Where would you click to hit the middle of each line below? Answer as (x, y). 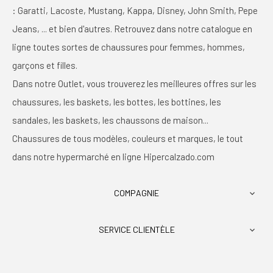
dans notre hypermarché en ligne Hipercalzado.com (113, 157)
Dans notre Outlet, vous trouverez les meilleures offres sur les (134, 84)
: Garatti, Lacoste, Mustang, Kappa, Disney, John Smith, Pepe (135, 11)
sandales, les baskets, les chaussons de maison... (111, 120)
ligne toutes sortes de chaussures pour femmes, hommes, (129, 47)
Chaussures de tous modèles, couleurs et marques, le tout (128, 139)
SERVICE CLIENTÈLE (136, 230)
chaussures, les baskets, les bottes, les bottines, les (117, 102)
